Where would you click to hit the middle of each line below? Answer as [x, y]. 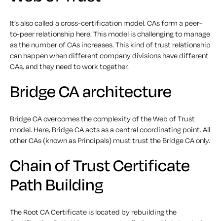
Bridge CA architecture [91, 91]
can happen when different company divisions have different [109, 55]
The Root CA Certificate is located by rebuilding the [93, 212]
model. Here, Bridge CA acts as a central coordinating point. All [110, 129]
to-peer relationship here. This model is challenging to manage [110, 34]
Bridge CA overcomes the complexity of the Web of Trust [102, 119]
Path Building [56, 184]
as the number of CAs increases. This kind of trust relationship [110, 45]
